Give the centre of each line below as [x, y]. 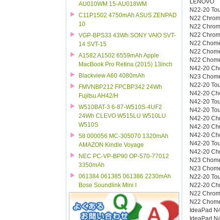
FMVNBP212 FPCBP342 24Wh [121, 87]
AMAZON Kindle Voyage [111, 145]
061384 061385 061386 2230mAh [125, 176]
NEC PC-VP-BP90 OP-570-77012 [124, 156]
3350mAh [92, 165]
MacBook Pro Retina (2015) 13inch [126, 64]
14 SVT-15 [93, 44]
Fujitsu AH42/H [99, 96]
